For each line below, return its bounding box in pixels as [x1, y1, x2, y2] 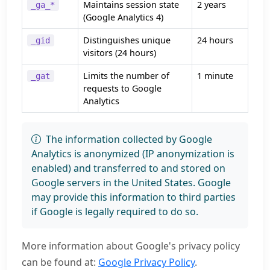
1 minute [197, 70, 233, 81]
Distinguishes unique [83, 34, 171, 46]
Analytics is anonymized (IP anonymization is [31, 147, 234, 160]
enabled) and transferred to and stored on [31, 162, 225, 175]
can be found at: [22, 256, 98, 269]
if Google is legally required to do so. [31, 205, 198, 218]
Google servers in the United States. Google [31, 176, 231, 189]
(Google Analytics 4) [83, 11, 163, 23]
